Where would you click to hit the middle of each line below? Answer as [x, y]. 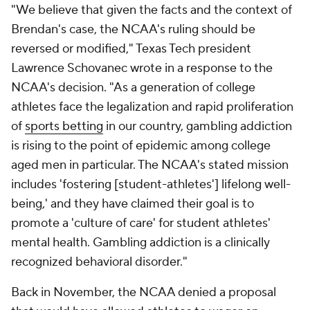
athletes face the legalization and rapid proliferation [152, 107]
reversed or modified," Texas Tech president [131, 49]
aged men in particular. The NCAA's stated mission [150, 165]
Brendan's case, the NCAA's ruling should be [133, 29]
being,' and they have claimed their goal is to [133, 204]
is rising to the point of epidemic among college [141, 146]
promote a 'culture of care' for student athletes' [141, 223]
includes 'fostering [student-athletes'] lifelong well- [151, 184]
